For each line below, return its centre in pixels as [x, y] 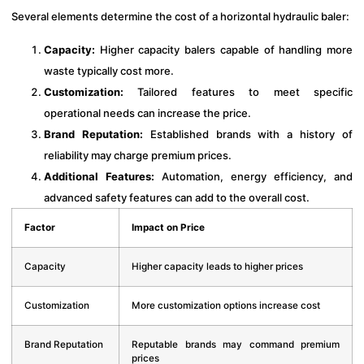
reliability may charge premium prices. [138, 155]
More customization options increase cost [226, 305]
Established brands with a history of [248, 134]
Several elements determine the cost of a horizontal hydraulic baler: [180, 17]
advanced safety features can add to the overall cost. [177, 197]
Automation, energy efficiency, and [253, 176]
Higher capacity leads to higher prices [217, 266]
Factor [40, 227]
